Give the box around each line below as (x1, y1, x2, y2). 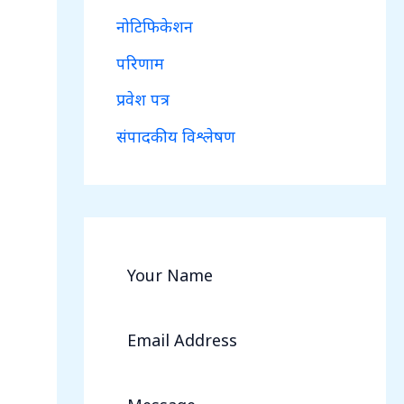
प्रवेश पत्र (115, 88, 170, 110)
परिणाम (115, 51, 164, 74)
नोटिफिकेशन (115, 15, 193, 37)
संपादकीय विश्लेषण (115, 124, 235, 147)
